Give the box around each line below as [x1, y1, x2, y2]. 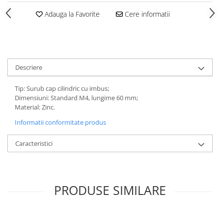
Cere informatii [122, 9, 170, 19]
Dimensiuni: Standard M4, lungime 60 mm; [15, 93, 138, 102]
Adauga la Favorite [42, 9, 100, 19]
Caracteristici [15, 139, 53, 148]
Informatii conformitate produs [15, 118, 106, 127]
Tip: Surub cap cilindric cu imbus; [15, 84, 109, 93]
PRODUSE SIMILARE [54, 182, 166, 198]
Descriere [15, 63, 42, 72]
